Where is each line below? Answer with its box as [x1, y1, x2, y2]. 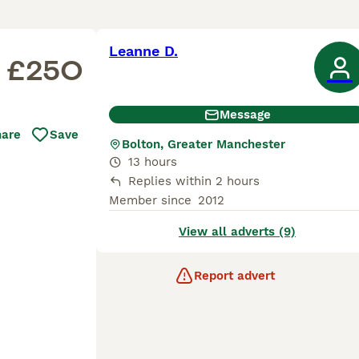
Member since [109, 193, 192, 208]
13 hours [128, 155, 177, 169]
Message [220, 107, 271, 122]
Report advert [193, 268, 275, 283]
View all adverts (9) [179, 224, 296, 239]
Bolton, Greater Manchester [122, 137, 285, 151]
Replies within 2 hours [128, 174, 260, 188]
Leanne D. [109, 42, 178, 59]
